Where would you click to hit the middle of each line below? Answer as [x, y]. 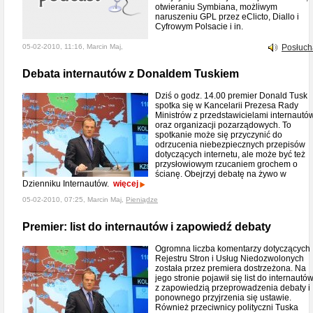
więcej [126, 184]
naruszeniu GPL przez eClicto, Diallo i [227, 17]
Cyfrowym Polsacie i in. [199, 27]
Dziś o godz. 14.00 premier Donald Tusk [231, 96]
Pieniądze [142, 199]
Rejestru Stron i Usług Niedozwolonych [230, 259]
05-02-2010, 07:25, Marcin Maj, [74, 199]
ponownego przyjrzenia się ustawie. [223, 298]
